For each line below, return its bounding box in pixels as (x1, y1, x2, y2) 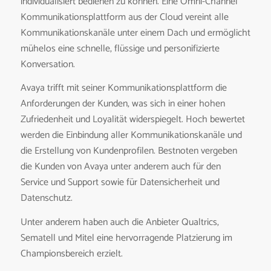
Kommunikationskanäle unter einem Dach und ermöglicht (20, 24, 250, 41)
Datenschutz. (20, 190, 73, 207)
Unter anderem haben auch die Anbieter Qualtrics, (20, 214, 219, 230)
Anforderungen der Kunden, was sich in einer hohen (20, 96, 225, 113)
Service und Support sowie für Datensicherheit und (20, 174, 220, 191)
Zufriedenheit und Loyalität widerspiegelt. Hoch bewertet (20, 111, 245, 128)
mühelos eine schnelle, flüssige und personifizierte (20, 40, 220, 57)
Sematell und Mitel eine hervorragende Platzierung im (20, 229, 232, 246)
